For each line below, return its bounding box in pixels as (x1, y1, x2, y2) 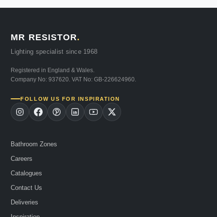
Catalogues (11, 169, 43, 177)
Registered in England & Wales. (11, 66, 95, 74)
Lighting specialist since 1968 (11, 47, 98, 55)
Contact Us (11, 184, 43, 191)
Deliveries (11, 198, 39, 206)
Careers (11, 155, 33, 162)
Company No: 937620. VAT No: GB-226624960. (11, 76, 137, 83)
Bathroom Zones (11, 140, 58, 148)
